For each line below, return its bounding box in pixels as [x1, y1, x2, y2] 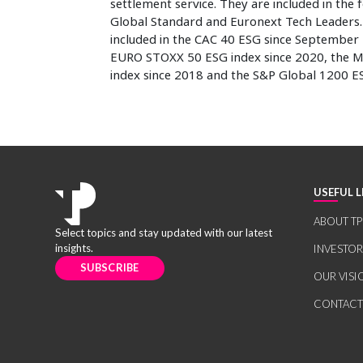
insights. [54, 241, 93, 254]
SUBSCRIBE [80, 261, 139, 275]
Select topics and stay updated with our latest [54, 226, 272, 239]
